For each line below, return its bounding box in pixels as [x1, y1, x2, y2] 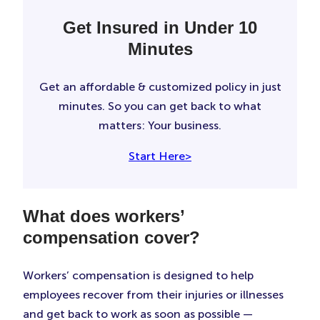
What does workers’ [23, 206, 184, 226]
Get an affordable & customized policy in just [39, 80, 281, 94]
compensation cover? [23, 228, 200, 248]
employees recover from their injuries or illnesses [23, 288, 284, 302]
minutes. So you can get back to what [59, 99, 261, 114]
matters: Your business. [99, 119, 221, 133]
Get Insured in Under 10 [63, 18, 257, 38]
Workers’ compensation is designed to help [23, 269, 254, 283]
